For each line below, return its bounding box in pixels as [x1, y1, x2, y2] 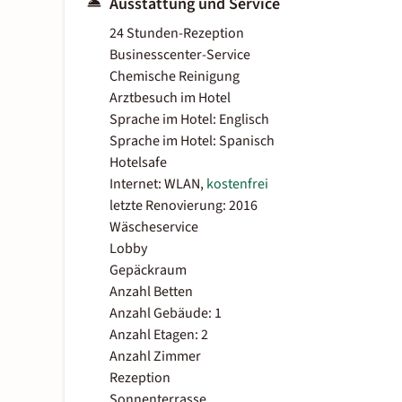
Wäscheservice [109, 217, 198, 238]
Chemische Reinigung [109, 66, 240, 87]
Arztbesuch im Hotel [109, 88, 231, 109]
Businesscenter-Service [109, 45, 250, 66]
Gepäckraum [109, 260, 187, 281]
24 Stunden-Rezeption [109, 23, 244, 44]
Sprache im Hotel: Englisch [109, 109, 269, 130]
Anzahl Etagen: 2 [109, 325, 208, 345]
